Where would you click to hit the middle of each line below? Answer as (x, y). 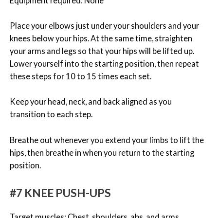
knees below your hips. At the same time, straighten (101, 38)
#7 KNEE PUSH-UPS (60, 192)
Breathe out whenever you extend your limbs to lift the (107, 140)
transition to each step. (52, 114)
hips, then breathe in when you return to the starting (102, 152)
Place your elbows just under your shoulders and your (104, 26)
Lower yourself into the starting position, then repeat (104, 64)
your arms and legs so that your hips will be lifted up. (102, 51)
